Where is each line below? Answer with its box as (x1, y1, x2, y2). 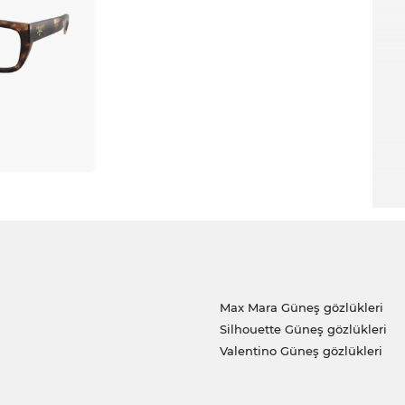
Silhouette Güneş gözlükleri (219, 322, 387, 337)
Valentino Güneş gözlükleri (219, 344, 382, 359)
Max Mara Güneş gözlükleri (219, 300, 383, 316)
